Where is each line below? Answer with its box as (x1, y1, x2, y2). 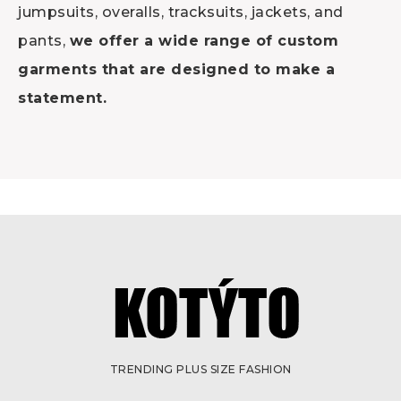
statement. (18, 89, 107, 107)
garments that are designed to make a (18, 60, 335, 78)
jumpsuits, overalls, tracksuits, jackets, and (18, 3, 344, 21)
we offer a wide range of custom (69, 31, 338, 49)
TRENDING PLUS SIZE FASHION (109, 363, 292, 377)
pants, (18, 31, 70, 49)
